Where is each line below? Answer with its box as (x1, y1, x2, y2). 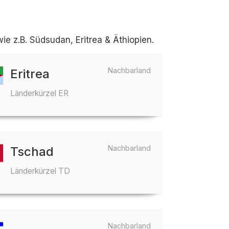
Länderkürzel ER (10, 88, 69, 98)
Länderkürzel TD (10, 166, 71, 176)
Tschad (10, 144, 54, 159)
